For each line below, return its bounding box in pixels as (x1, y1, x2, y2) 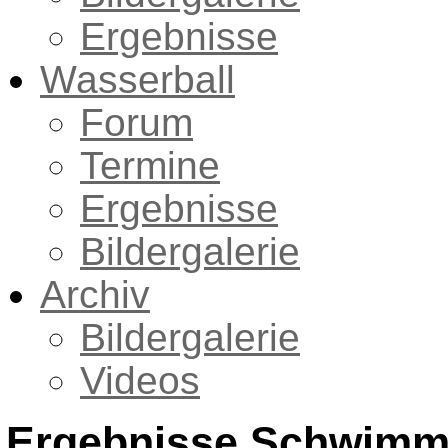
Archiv (40, 273, 150, 316)
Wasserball (40, 58, 235, 101)
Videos (80, 359, 200, 402)
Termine (80, 144, 220, 187)
